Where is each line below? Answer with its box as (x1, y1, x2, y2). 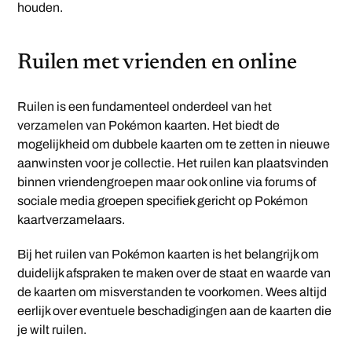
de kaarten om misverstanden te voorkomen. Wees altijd (17, 285, 328, 299)
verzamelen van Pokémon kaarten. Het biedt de (17, 119, 280, 133)
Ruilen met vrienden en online (17, 52, 297, 75)
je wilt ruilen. (17, 323, 87, 337)
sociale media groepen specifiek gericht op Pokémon (17, 194, 309, 208)
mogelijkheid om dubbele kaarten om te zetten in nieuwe (17, 137, 331, 152)
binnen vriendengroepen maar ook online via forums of (17, 175, 317, 189)
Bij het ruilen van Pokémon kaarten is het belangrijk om (17, 247, 320, 262)
